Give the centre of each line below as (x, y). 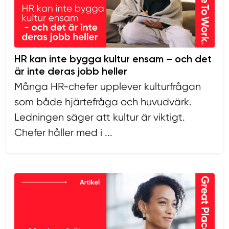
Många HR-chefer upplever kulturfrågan (108, 87)
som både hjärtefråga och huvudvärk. (103, 102)
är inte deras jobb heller (71, 71)
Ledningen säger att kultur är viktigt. (100, 118)
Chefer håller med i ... (63, 133)
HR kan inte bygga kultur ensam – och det (113, 59)
